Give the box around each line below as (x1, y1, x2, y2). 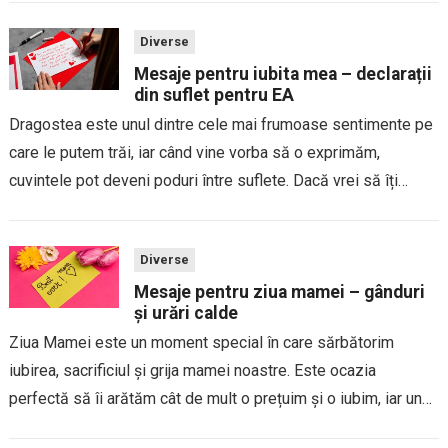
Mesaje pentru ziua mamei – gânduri (133, 281, 425, 302)
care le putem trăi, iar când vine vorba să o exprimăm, (8, 142, 380, 162)
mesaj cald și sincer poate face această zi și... (8, 416, 328, 436)
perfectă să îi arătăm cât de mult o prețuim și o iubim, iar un (8, 388, 422, 408)
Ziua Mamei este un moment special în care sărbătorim (8, 332, 394, 352)
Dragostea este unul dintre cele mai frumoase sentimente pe (8, 114, 433, 134)
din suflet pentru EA (133, 84, 294, 105)
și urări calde (133, 302, 238, 323)
